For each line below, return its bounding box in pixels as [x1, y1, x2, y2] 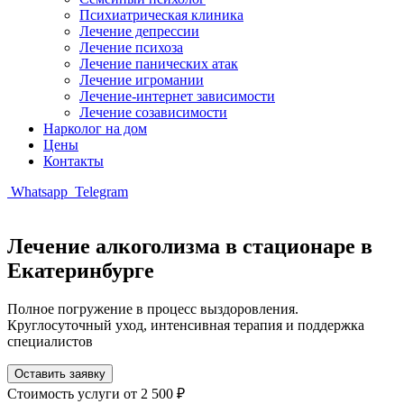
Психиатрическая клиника [79, 7, 243, 23]
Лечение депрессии [79, 23, 199, 39]
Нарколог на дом [43, 121, 147, 136]
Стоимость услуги [7, 385, 124, 401]
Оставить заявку [14, 366, 106, 381]
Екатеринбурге [7, 258, 154, 282]
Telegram [71, 184, 128, 199]
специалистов [7, 333, 93, 349]
